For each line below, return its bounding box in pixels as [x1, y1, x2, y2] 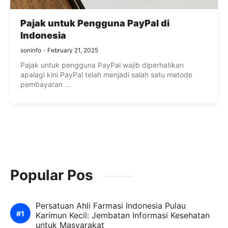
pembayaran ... [20, 80, 71, 89]
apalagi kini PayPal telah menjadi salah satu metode [20, 70, 192, 79]
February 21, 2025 [47, 46, 98, 54]
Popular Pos [10, 166, 93, 184]
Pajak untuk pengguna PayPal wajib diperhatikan [20, 61, 184, 70]
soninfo [20, 46, 41, 54]
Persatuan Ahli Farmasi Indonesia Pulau [36, 201, 186, 211]
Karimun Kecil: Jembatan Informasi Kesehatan [36, 210, 210, 221]
